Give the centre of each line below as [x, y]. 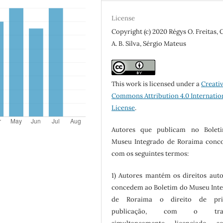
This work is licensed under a [157, 84]
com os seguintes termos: [150, 154]
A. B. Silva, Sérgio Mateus [149, 44]
